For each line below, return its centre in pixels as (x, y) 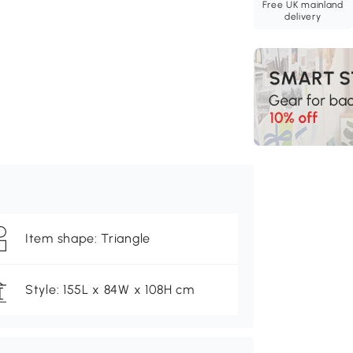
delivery (303, 17)
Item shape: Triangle (88, 239)
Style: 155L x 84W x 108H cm (110, 290)
